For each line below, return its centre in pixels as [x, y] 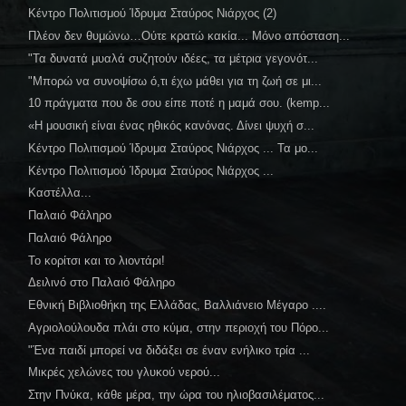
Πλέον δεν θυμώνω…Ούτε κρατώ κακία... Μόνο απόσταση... [189, 36]
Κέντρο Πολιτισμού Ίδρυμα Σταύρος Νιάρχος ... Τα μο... [174, 148]
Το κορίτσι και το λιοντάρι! [97, 260]
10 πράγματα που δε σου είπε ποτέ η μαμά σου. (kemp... [179, 103]
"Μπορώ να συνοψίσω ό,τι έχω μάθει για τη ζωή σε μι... [175, 81]
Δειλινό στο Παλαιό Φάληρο [102, 283]
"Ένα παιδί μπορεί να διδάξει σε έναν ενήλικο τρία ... [169, 350]
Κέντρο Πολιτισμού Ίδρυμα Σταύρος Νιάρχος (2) [153, 14]
